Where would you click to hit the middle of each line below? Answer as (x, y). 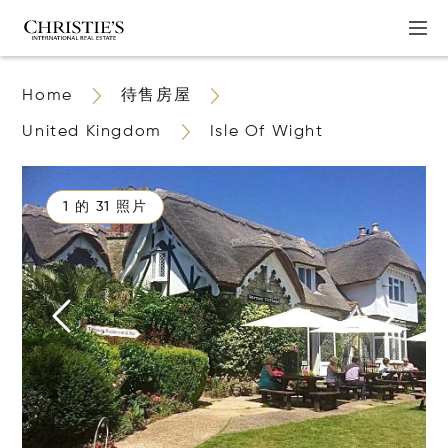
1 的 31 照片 (105, 207)
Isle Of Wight (266, 132)
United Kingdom (92, 132)
